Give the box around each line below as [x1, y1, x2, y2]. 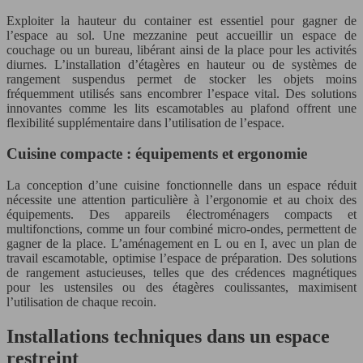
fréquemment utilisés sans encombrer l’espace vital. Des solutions [6, 86, 357, 100]
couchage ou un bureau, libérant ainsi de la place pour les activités [6, 42, 357, 57]
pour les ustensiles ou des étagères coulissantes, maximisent [6, 280, 357, 294]
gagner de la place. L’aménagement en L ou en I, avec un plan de [6, 237, 357, 250]
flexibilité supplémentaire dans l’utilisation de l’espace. [6, 115, 284, 130]
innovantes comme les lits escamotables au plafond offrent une [6, 100, 357, 115]
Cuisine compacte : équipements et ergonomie [6, 145, 307, 163]
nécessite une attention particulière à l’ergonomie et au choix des [6, 193, 357, 207]
